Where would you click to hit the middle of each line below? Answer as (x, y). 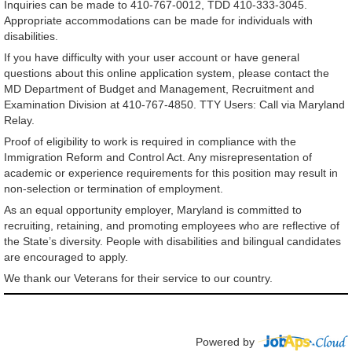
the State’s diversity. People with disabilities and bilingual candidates (172, 242)
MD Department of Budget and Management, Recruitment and (159, 89)
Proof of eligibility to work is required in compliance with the (150, 142)
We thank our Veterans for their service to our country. (138, 279)
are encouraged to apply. (68, 257)
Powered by (227, 341)
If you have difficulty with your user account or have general (152, 58)
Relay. (21, 121)
